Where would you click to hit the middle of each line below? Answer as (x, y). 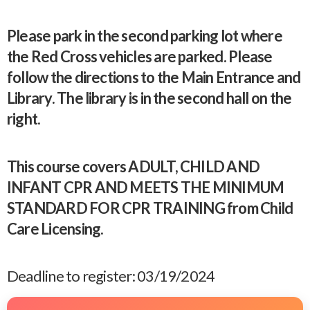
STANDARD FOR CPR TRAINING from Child (150, 208)
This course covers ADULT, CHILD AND (134, 166)
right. (24, 119)
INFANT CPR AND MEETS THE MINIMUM (146, 187)
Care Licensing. (55, 228)
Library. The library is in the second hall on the (149, 98)
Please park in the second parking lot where (145, 36)
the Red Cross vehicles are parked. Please (140, 56)
